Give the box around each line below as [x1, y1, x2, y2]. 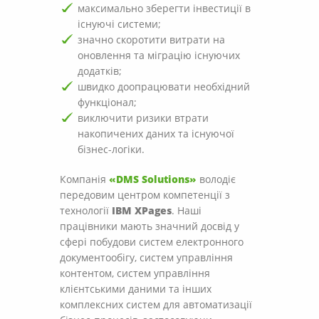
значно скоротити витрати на [78, 33, 225, 47]
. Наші [172, 204, 202, 218]
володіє [197, 172, 236, 187]
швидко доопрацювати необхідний [78, 80, 250, 94]
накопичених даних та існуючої [78, 127, 234, 141]
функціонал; [78, 95, 137, 110]
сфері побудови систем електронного [60, 235, 244, 249]
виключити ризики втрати [78, 111, 209, 125]
